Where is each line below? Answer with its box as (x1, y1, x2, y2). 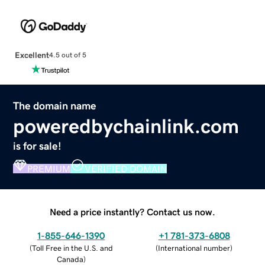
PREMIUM (27, 163, 71, 173)
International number (158, 244, 230, 252)
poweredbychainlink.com (13, 115, 240, 136)
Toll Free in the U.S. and (31, 244, 113, 252)
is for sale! (13, 140, 62, 151)
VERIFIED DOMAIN (85, 163, 167, 173)
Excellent (14, 50, 49, 59)
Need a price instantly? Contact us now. (50, 206, 215, 216)
